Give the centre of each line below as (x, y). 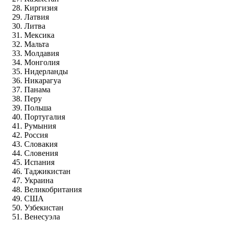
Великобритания (54, 189)
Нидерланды (47, 71)
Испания (40, 162)
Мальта (38, 44)
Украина (40, 180)
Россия (37, 135)
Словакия (42, 144)
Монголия (43, 62)
